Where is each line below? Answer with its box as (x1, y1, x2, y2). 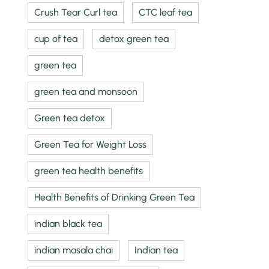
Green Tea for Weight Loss (34, 138, 147, 150)
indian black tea (34, 217, 103, 229)
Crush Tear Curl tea (34, 6, 118, 18)
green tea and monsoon (34, 85, 138, 97)
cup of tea (34, 32, 78, 44)
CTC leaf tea (139, 6, 193, 18)
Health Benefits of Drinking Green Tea (34, 191, 195, 203)
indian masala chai (34, 244, 113, 256)
